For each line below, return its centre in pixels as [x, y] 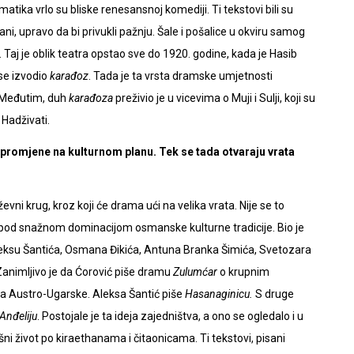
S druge [275, 294]
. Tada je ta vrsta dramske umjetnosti [181, 75]
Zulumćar [196, 271]
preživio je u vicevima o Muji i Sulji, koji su [215, 98]
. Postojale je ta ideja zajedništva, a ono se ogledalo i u [170, 316]
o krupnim [245, 271]
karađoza [92, 98]
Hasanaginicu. [220, 294]
